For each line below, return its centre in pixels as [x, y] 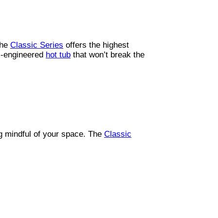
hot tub [58, 54]
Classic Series [37, 45]
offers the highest [96, 45]
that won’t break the [108, 54]
